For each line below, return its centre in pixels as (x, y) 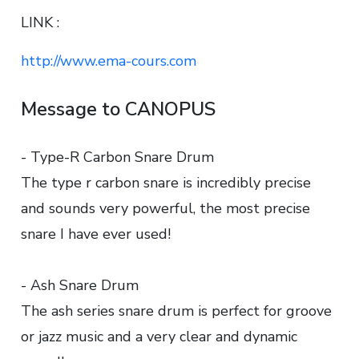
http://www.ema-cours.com (109, 61)
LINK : (40, 23)
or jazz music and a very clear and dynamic (159, 337)
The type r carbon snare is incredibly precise (166, 183)
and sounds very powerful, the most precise (165, 209)
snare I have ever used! (96, 234)
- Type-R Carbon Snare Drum (117, 157)
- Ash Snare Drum (80, 286)
